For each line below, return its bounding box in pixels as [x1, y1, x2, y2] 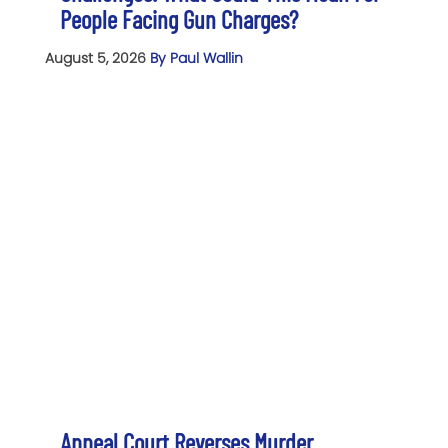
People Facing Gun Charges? [60, 4, 298, 35]
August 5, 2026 [45, 48, 150, 69]
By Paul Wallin [150, 48, 243, 69]
